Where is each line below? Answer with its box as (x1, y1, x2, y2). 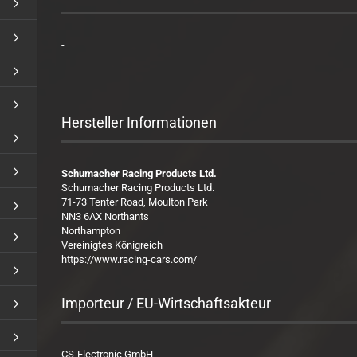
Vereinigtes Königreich (61, 239, 163, 251)
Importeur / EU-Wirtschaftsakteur (61, 295, 272, 312)
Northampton (61, 225, 121, 237)
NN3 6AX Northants (61, 210, 150, 222)
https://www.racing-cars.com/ (61, 253, 198, 265)
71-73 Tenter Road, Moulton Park (61, 196, 209, 208)
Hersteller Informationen (61, 114, 218, 131)
